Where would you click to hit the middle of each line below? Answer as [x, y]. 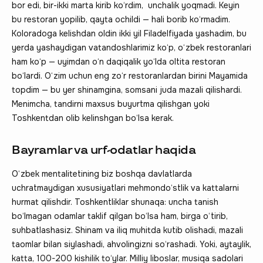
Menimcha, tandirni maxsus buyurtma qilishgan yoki [111, 104]
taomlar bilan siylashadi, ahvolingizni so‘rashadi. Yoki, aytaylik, [131, 244]
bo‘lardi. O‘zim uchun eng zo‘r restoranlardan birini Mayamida [130, 75]
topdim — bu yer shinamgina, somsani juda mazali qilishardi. [127, 90]
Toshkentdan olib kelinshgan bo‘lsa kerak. [93, 118]
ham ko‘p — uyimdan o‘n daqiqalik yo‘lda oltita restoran [119, 61]
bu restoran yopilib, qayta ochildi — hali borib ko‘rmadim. [121, 19]
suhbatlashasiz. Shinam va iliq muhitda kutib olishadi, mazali [127, 230]
